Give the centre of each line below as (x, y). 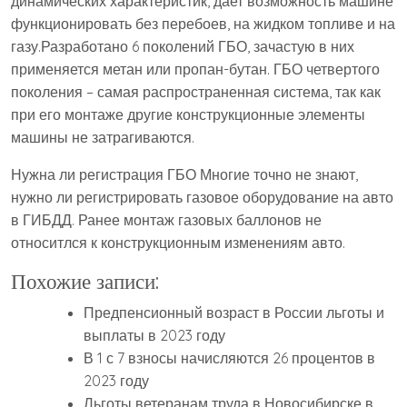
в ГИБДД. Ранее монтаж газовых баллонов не (166, 220)
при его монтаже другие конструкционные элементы (188, 115)
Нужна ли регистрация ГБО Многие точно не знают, (184, 175)
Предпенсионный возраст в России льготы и (234, 313)
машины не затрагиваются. (103, 138)
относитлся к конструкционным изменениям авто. (178, 243)
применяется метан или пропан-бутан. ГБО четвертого (195, 69)
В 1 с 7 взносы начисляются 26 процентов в (229, 358)
